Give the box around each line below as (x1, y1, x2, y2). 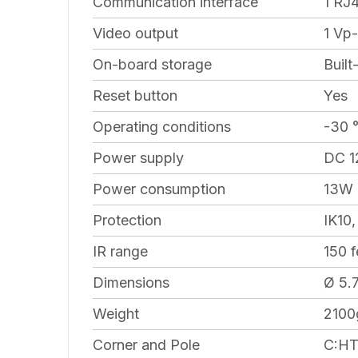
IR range (93, 242, 148, 260)
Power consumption (93, 180, 225, 197)
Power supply (93, 149, 184, 166)
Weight (93, 304, 139, 322)
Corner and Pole (93, 336, 200, 353)
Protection (93, 211, 161, 229)
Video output (93, 24, 178, 42)
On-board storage (93, 55, 212, 73)
